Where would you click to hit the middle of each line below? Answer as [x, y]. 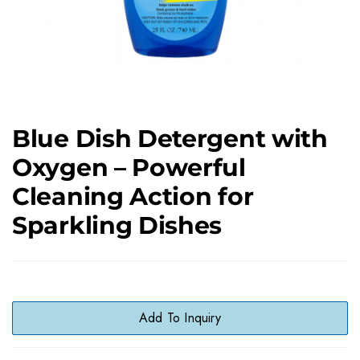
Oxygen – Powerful [129, 168]
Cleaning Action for [133, 196]
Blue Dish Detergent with [170, 139]
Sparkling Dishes [117, 225]
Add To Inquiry [180, 318]
